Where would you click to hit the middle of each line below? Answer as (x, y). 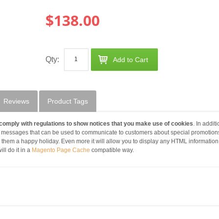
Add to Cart (130, 59)
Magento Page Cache (61, 150)
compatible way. (112, 150)
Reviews (16, 101)
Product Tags (68, 101)
